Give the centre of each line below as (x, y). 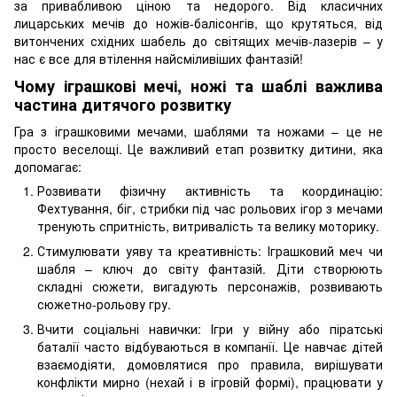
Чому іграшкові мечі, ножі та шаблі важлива (198, 86)
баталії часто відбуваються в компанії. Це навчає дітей (210, 347)
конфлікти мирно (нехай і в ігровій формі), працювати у (210, 382)
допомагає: (48, 166)
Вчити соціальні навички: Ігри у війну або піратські (210, 329)
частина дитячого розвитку (123, 105)
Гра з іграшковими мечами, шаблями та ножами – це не (198, 131)
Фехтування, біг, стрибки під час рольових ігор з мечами (210, 208)
